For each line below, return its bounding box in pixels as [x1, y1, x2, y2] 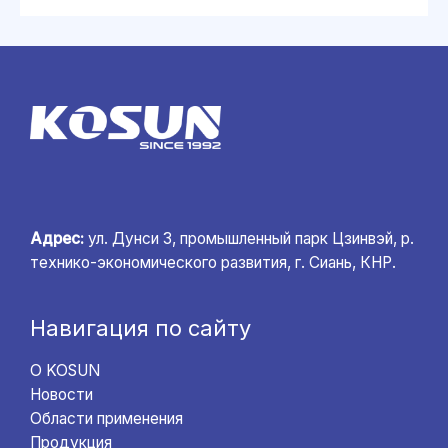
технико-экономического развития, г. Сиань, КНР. [30, 253, 396, 273]
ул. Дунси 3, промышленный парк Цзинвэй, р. [84, 229, 414, 249]
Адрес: [30, 229, 84, 249]
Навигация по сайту [30, 315, 251, 342]
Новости [30, 385, 93, 405]
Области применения [30, 409, 183, 429]
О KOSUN [30, 361, 100, 381]
